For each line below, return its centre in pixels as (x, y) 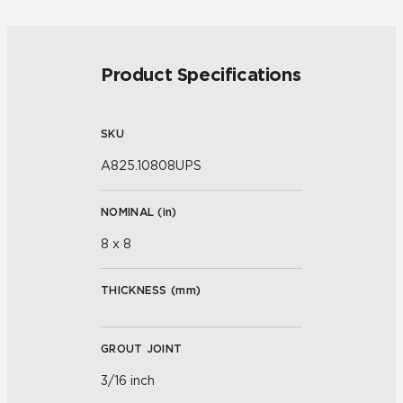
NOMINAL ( (132, 212)
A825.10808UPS (151, 166)
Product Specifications (201, 75)
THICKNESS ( (139, 290)
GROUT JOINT (142, 349)
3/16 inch (128, 381)
